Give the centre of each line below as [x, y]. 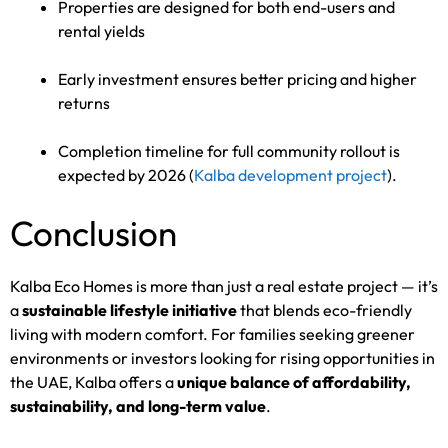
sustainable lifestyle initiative [129, 309]
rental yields [101, 30]
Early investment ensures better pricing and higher [237, 78]
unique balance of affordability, [294, 381]
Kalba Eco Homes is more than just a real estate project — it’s [224, 285]
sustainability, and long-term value [138, 405]
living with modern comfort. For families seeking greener [212, 333]
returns [84, 102]
